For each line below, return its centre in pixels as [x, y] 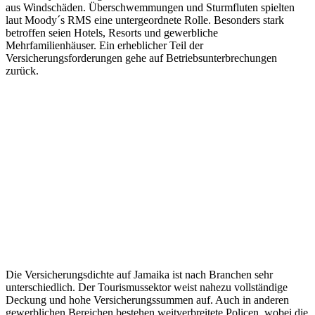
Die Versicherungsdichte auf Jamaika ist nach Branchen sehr [139, 275]
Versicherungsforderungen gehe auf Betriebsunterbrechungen [141, 58]
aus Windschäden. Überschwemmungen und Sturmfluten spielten [150, 8]
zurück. [22, 71]
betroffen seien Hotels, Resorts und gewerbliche [112, 33]
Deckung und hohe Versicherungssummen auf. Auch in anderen [147, 300]
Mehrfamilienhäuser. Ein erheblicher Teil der [104, 46]
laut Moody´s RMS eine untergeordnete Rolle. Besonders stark [145, 20]
